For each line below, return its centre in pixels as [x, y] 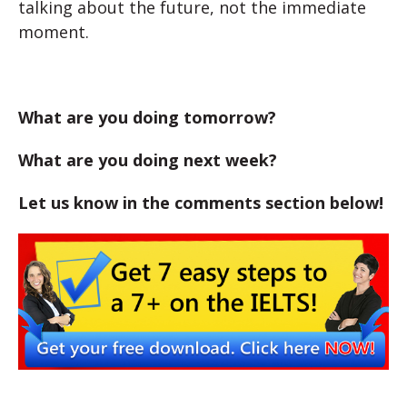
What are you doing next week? [148, 160]
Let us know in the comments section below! [201, 203]
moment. [54, 32]
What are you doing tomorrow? [147, 117]
